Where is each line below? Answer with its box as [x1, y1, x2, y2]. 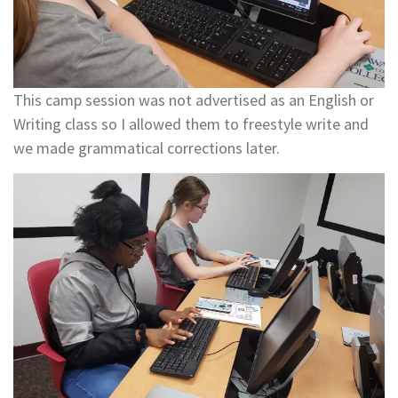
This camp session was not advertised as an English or [13, 89, 374, 110]
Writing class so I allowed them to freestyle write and [13, 113, 369, 134]
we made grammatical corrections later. [13, 137, 280, 158]
